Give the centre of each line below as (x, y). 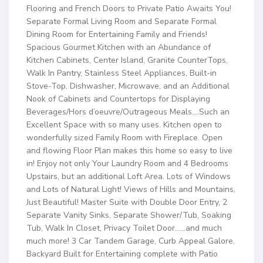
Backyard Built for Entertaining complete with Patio (122, 254)
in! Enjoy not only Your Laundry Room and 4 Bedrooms (127, 163)
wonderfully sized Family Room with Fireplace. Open (124, 138)
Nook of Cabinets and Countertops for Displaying (118, 99)
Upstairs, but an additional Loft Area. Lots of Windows (129, 176)
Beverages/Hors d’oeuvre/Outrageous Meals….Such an (128, 112)
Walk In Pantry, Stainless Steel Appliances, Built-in (122, 73)
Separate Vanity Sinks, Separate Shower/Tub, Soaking (129, 215)
